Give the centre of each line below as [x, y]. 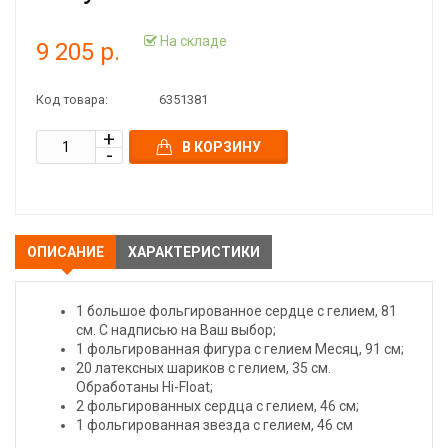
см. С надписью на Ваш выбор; [176, 330]
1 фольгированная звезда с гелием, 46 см [214, 425]
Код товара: [72, 99]
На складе [192, 40]
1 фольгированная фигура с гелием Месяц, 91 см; [240, 349]
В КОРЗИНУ [221, 147]
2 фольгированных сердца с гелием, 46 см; [217, 406]
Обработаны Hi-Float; [144, 387]
